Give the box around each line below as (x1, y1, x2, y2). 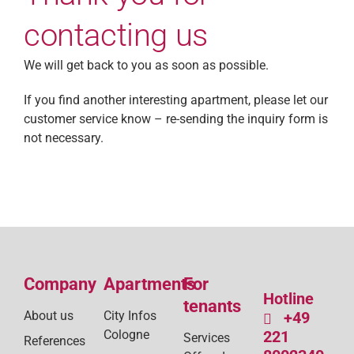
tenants (183, 295, 241, 316)
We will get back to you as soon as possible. (23, 57, 269, 73)
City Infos (103, 307, 156, 323)
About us (23, 307, 73, 323)
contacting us (23, 16, 208, 54)
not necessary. (23, 130, 104, 145)
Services (183, 330, 230, 345)
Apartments (103, 273, 195, 294)
